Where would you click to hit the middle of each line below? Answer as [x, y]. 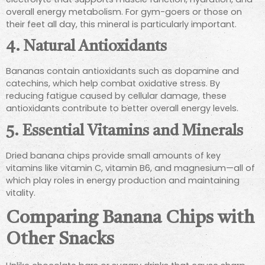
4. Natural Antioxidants [86, 47]
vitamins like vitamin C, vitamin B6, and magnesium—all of [130, 168]
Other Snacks [60, 239]
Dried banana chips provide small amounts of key [113, 155]
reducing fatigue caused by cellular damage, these [116, 96]
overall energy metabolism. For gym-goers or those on [124, 12]
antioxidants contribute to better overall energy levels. [122, 109]
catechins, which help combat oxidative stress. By [113, 84]
